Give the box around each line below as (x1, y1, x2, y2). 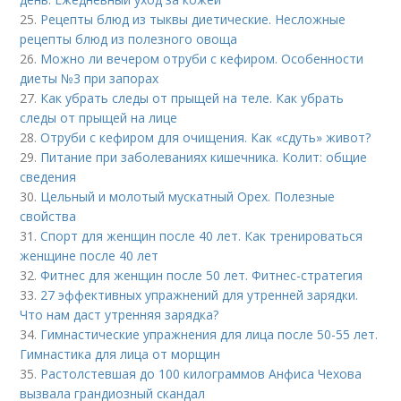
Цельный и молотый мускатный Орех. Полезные (40, 188, 336, 205)
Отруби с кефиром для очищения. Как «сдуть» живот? (40, 129, 371, 146)
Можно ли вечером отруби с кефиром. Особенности (40, 50, 364, 67)
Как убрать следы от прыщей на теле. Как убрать (40, 90, 345, 107)
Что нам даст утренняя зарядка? (20, 306, 219, 323)
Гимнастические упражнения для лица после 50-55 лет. (40, 326, 379, 343)
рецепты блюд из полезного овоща (20, 30, 238, 47)
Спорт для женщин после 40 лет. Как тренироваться (40, 227, 363, 244)
